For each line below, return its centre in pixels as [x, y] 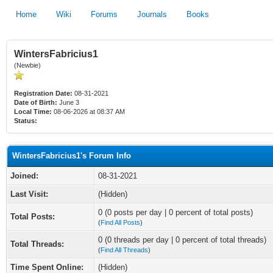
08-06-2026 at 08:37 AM [88, 112]
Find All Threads [124, 250]
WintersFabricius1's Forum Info [72, 156]
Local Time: [33, 112]
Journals [152, 14]
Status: [26, 121]
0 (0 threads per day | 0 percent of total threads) [182, 240]
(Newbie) [27, 65]
